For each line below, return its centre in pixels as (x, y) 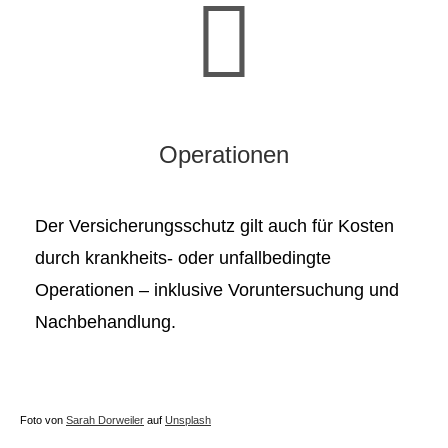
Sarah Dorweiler (105, 420)
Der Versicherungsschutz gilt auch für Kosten (214, 225)
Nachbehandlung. (105, 321)
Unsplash (188, 420)
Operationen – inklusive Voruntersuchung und (217, 289)
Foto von (43, 420)
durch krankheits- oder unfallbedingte (183, 257)
